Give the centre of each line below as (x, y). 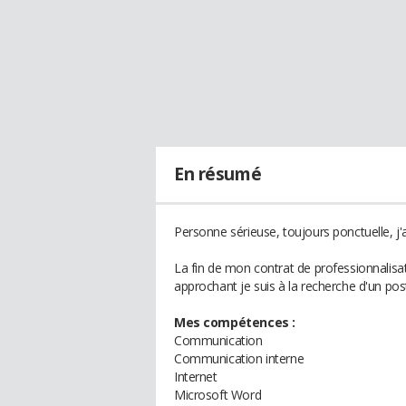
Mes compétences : (235, 322)
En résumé (218, 174)
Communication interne (239, 358)
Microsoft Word (218, 395)
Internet (196, 377)
